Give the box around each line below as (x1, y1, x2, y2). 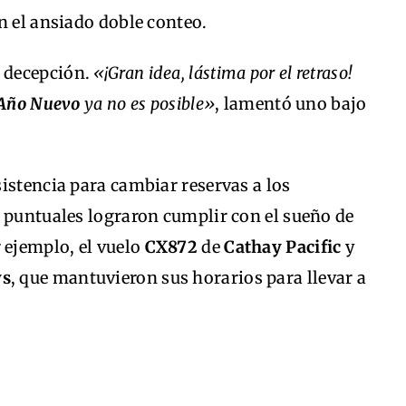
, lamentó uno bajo (215, 93, 367, 115)
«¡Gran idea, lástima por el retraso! (93, 63, 353, 84)
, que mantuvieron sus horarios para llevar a (10, 267, 367, 289)
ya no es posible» (80, 93, 216, 115)
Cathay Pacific (224, 237, 342, 258)
